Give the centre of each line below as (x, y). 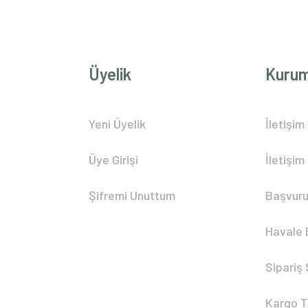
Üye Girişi (113, 160)
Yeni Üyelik (117, 124)
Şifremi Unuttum (132, 196)
